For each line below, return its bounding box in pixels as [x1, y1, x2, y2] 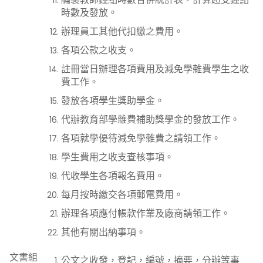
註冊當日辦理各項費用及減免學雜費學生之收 [61, 62, 249, 76]
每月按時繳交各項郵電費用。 [61, 188, 183, 201]
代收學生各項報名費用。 [61, 169, 164, 183]
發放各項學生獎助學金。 [61, 94, 164, 107]
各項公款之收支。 [61, 43, 136, 57]
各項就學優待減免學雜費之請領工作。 [61, 131, 221, 145]
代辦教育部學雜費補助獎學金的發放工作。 [61, 113, 240, 126]
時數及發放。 [61, 6, 117, 19]
